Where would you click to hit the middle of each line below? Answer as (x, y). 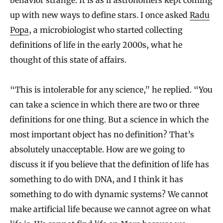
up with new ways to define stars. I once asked (100, 15)
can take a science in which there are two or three (105, 105)
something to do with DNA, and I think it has (97, 179)
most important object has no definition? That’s (102, 135)
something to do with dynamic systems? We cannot (109, 194)
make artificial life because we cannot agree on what (110, 209)
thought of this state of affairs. (68, 60)
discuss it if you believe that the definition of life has (110, 165)
